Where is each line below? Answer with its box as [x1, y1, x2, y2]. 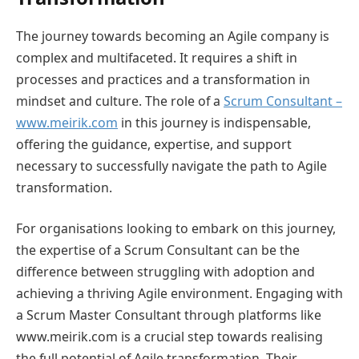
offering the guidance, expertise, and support [16, 135, 292, 153]
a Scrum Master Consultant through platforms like [16, 306, 321, 325]
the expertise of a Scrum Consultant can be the [16, 241, 300, 260]
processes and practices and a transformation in [16, 70, 310, 88]
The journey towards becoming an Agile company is [16, 26, 329, 45]
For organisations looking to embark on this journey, [16, 220, 336, 238]
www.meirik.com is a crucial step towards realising [16, 328, 323, 346]
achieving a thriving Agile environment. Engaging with [16, 284, 343, 303]
